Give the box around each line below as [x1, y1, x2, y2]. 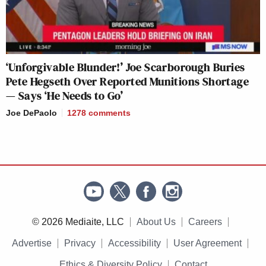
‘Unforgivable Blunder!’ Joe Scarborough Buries [6, 59, 245, 76]
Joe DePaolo [6, 108, 57, 118]
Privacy [64, 238, 96, 249]
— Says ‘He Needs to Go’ [6, 87, 123, 104]
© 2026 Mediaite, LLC [31, 217, 124, 227]
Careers [188, 217, 222, 227]
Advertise [12, 238, 52, 249]
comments [88, 108, 131, 118]
